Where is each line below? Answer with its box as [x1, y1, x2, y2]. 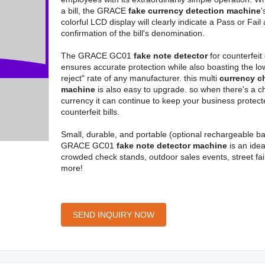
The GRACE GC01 [60, 51, 134, 60]
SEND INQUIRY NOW [72, 210, 154, 219]
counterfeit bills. [60, 107, 119, 117]
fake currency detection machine [128, 6, 261, 15]
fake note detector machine [116, 141, 227, 150]
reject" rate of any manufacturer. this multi [60, 73, 219, 83]
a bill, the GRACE [60, 6, 128, 15]
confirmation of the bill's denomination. [60, 28, 205, 38]
